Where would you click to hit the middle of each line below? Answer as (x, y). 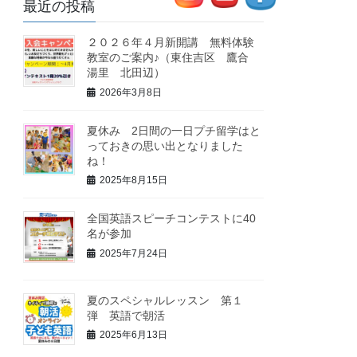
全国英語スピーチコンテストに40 (172, 219)
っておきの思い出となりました (165, 145)
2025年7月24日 (134, 253)
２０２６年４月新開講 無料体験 (171, 43)
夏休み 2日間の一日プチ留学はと (174, 130)
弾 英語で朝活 (126, 315)
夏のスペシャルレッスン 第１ (165, 300)
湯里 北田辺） (126, 73)
